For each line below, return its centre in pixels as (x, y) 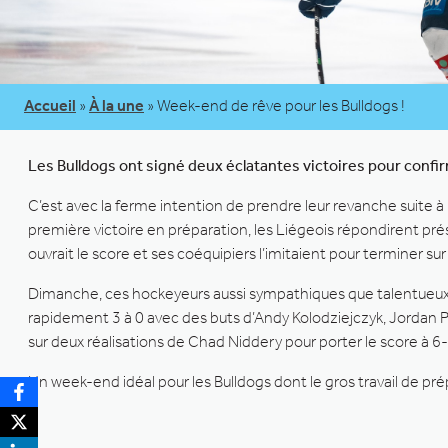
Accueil (50, 105)
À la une (116, 105)
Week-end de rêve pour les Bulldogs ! (281, 105)
